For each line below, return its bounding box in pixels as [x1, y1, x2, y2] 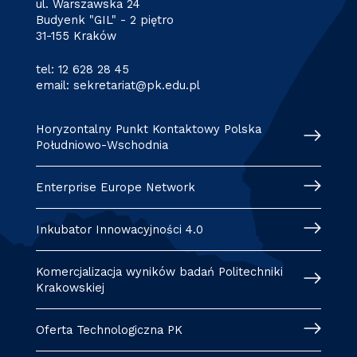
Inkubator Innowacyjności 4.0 [35, 222, 203, 237]
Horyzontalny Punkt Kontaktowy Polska [35, 122, 261, 137]
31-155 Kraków [35, 29, 116, 44]
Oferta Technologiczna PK [35, 323, 182, 338]
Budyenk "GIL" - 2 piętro [35, 13, 174, 28]
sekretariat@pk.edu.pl [73, 78, 200, 93]
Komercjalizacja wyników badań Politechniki [35, 265, 283, 280]
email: [35, 78, 73, 93]
